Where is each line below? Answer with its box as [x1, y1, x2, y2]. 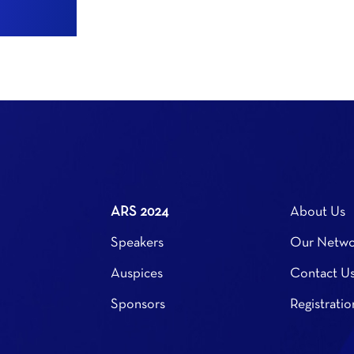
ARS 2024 [111, 205, 169, 219]
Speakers [111, 235, 164, 250]
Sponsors [111, 297, 166, 311]
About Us [289, 205, 345, 219]
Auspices [111, 266, 164, 281]
